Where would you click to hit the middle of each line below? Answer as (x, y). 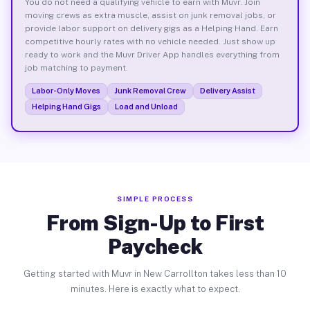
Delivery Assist (227, 90)
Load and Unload (146, 106)
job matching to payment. (76, 67)
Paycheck (155, 246)
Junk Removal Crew (150, 90)
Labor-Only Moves (66, 90)
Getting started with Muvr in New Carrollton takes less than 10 (155, 274)
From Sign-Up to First (155, 223)
